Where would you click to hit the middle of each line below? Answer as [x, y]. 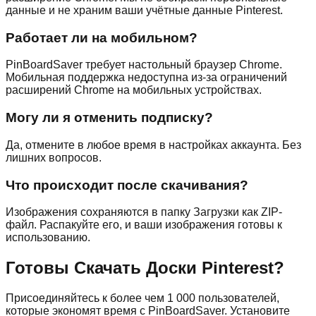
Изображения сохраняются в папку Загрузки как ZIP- [144, 212]
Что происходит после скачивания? [127, 185]
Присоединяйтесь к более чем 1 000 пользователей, [142, 298]
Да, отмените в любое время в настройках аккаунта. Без [153, 145]
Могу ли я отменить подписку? [109, 118]
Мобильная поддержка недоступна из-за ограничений [146, 78]
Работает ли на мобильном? [102, 37]
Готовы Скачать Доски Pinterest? [145, 268]
